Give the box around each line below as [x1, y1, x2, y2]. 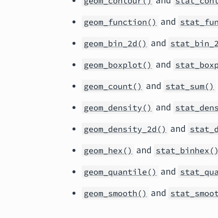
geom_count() [84, 81, 143, 91]
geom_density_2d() [84, 124, 167, 134]
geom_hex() [84, 145, 133, 156]
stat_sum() [165, 81, 215, 91]
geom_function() [84, 17, 157, 27]
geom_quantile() [84, 166, 157, 177]
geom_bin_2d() [84, 38, 147, 49]
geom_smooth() [84, 188, 147, 199]
